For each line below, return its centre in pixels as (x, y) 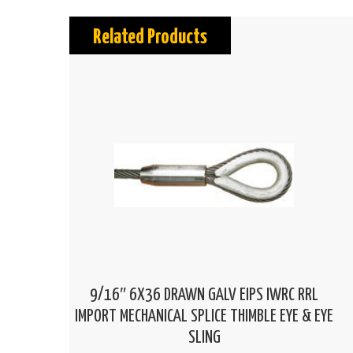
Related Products (150, 38)
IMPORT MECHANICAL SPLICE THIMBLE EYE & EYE (204, 317)
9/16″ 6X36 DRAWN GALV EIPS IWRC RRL (204, 296)
